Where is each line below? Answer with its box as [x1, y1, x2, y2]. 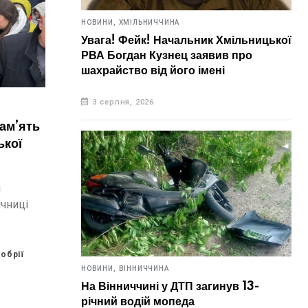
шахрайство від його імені [81, 65, 225, 78]
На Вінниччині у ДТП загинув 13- [81, 280, 259, 294]
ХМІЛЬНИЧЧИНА [118, 19, 180, 27]
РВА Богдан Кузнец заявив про [81, 49, 252, 63]
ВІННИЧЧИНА [118, 265, 169, 273]
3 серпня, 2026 [92, 98, 155, 107]
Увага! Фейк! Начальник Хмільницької [81, 34, 291, 47]
